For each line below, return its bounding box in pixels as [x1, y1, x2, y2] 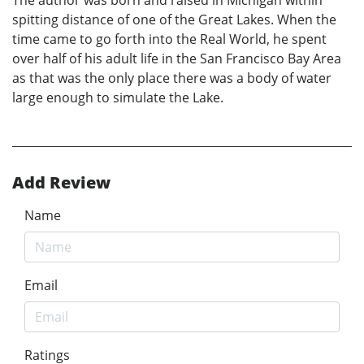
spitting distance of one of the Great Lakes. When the [12, 10, 336, 28]
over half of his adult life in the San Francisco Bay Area [12, 49, 341, 67]
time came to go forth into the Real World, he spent [12, 29, 327, 48]
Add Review [12, 171, 110, 193]
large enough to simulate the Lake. [12, 88, 223, 106]
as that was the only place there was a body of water [12, 68, 331, 87]
